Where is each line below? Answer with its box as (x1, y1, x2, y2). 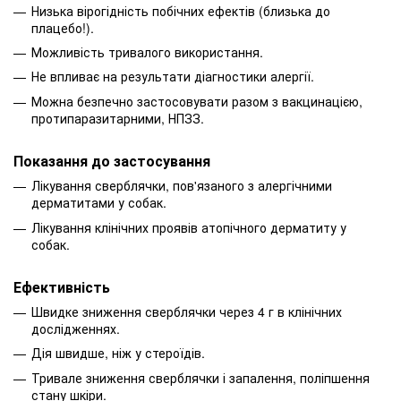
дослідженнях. (31, 319, 120, 337)
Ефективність (13, 276, 110, 297)
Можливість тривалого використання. (31, 42, 263, 61)
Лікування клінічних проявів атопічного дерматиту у (31, 218, 346, 236)
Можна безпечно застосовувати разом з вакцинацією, (31, 91, 363, 110)
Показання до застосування (13, 150, 210, 172)
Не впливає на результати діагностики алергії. (31, 67, 314, 86)
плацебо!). (31, 18, 94, 37)
